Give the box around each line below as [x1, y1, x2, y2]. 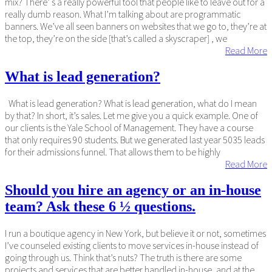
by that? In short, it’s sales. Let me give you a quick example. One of [5, 109, 258, 122]
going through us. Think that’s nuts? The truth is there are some [5, 251, 242, 263]
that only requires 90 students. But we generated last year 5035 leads [5, 134, 265, 146]
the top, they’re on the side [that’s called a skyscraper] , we [5, 32, 227, 45]
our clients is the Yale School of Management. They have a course [5, 121, 253, 134]
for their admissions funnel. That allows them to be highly [5, 146, 220, 158]
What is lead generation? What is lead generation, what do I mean [5, 97, 257, 110]
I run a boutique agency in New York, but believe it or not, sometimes [5, 226, 266, 239]
